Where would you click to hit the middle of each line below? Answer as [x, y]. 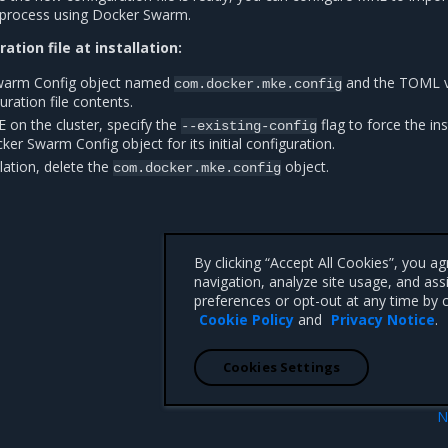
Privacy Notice [383, 319]
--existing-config [249, 125]
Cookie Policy [246, 319]
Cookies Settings [281, 367]
